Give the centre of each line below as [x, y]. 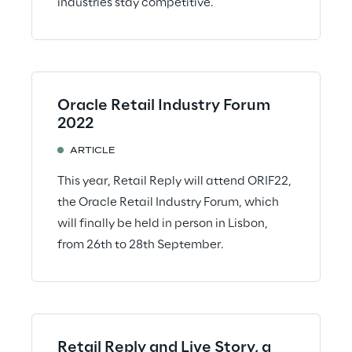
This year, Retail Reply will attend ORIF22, [174, 181]
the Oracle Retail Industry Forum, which [168, 202]
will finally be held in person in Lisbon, [163, 224]
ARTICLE [93, 151]
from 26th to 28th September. [141, 245]
